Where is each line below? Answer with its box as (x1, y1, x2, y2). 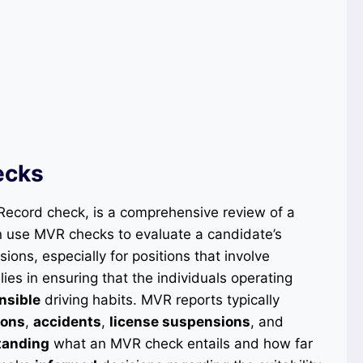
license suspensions (109, 313, 250, 330)
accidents (33, 313, 101, 330)
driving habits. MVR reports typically (41, 291, 280, 308)
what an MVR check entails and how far (49, 335, 313, 352)
